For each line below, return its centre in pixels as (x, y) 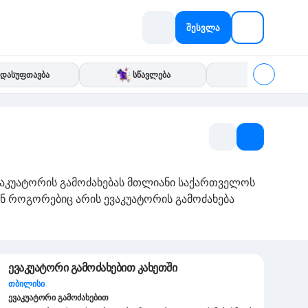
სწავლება (152, 75)
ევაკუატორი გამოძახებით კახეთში (92, 267)
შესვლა (203, 27)
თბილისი (26, 284)
